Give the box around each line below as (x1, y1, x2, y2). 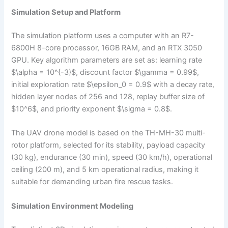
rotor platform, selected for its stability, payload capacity (11, 140, 206, 150)
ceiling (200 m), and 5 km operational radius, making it (11, 165, 199, 175)
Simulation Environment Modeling (11, 201, 134, 211)
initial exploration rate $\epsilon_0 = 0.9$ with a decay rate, (11, 79, 215, 89)
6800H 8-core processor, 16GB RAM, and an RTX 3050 (11, 43, 203, 52)
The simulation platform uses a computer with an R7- (11, 31, 194, 40)
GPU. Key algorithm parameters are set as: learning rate (11, 55, 203, 65)
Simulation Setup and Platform (11, 8, 121, 17)
